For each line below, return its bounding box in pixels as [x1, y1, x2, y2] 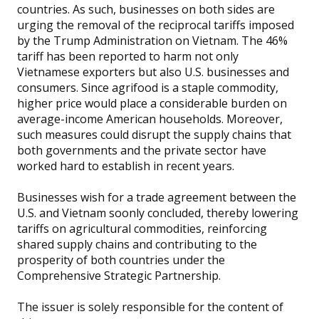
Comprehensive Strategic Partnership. [16, 268, 221, 284]
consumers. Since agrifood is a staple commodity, [16, 80, 278, 96]
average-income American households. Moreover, [16, 111, 283, 127]
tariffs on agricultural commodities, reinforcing [16, 221, 267, 237]
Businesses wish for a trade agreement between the [16, 189, 296, 206]
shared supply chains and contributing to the [16, 236, 257, 253]
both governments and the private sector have [16, 142, 266, 159]
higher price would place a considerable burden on [16, 95, 287, 112]
